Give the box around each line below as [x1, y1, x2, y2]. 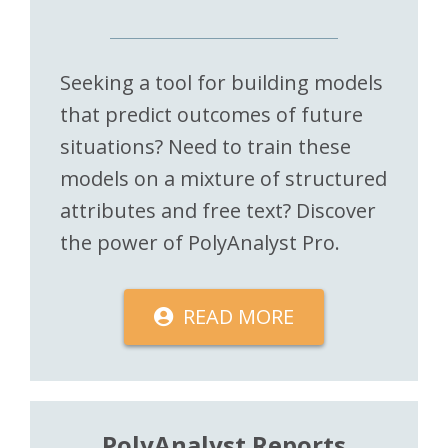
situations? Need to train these [60, 132, 351, 160]
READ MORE [183, 302, 294, 330]
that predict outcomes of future [60, 100, 363, 128]
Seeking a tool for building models [60, 68, 383, 96]
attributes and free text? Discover [60, 196, 376, 224]
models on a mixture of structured [60, 164, 387, 192]
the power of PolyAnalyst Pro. [60, 228, 340, 256]
